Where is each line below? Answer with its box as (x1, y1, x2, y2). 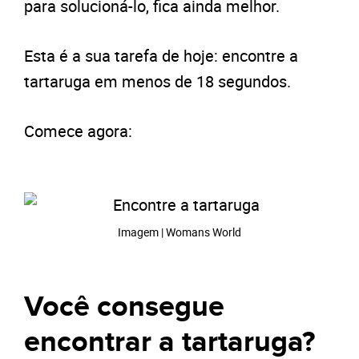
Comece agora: (24, 119, 132, 142)
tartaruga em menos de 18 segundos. (24, 70, 291, 92)
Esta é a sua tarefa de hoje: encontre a (24, 44, 298, 67)
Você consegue (24, 289, 224, 325)
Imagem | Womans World (118, 224, 241, 240)
